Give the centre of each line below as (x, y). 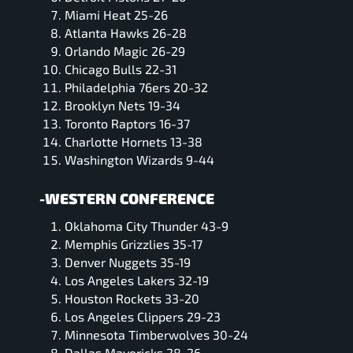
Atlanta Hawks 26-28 (126, 33)
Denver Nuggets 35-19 (128, 262)
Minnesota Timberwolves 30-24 (156, 334)
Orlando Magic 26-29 (125, 51)
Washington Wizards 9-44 (139, 160)
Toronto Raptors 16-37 (127, 124)
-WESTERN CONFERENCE (127, 199)
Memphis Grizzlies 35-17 (134, 243)
